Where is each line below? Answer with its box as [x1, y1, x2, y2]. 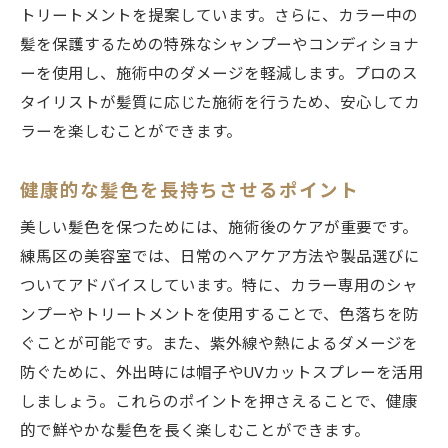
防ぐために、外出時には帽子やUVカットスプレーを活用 [20, 364, 424, 383]
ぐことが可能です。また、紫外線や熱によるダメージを [20, 335, 418, 354]
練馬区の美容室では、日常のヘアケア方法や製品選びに [20, 248, 420, 267]
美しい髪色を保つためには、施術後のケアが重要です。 [20, 219, 418, 238]
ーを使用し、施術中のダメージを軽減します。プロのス [20, 65, 418, 84]
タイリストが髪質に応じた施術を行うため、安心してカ [20, 94, 420, 113]
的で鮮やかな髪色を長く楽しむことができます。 [20, 422, 370, 441]
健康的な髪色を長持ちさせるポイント [20, 180, 359, 202]
